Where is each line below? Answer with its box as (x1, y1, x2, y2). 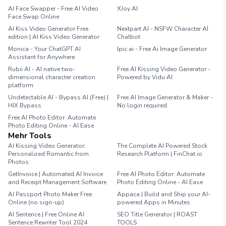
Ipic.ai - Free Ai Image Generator (117, 45, 207, 53)
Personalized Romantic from (8, 150, 89, 158)
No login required (117, 101, 167, 109)
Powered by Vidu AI (117, 73, 173, 81)
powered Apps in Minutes (117, 198, 190, 206)
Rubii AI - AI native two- (8, 65, 75, 73)
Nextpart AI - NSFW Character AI (117, 25, 208, 33)
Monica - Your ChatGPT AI (8, 45, 81, 53)
